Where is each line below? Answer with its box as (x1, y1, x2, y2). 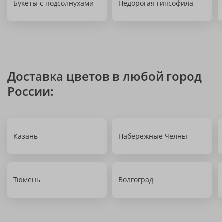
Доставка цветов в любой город (7, 68, 202, 84)
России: (7, 83, 54, 99)
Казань (13, 131, 38, 141)
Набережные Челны (118, 131, 187, 141)
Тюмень (13, 175, 40, 184)
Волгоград (118, 175, 153, 184)
